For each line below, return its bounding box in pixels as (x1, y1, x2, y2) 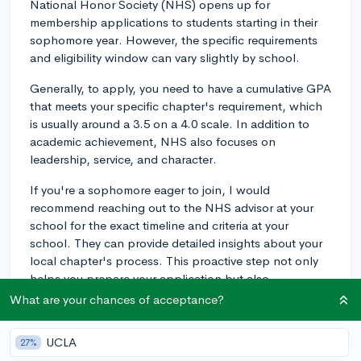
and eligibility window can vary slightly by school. (30, 49, 300, 65)
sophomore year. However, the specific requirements (30, 31, 317, 48)
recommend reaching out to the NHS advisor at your (30, 199, 313, 215)
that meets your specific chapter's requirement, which (30, 98, 322, 114)
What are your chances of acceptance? (10, 292, 224, 307)
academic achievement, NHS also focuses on (30, 133, 276, 149)
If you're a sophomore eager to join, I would (30, 181, 270, 197)
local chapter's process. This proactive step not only (30, 252, 318, 268)
